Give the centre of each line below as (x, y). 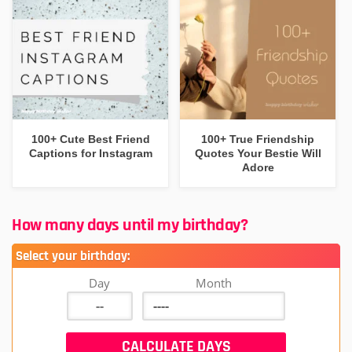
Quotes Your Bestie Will (258, 154)
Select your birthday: (73, 256)
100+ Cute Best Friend (90, 139)
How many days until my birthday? (130, 225)
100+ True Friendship (258, 139)
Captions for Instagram (90, 154)
